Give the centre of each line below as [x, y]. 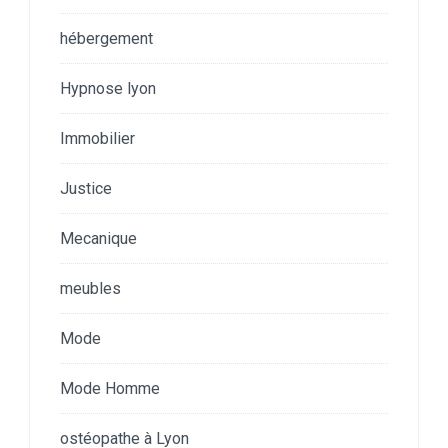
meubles [90, 288]
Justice [86, 188]
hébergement [106, 38]
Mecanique [98, 238]
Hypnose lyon [108, 88]
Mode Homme [110, 388]
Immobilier [97, 138]
